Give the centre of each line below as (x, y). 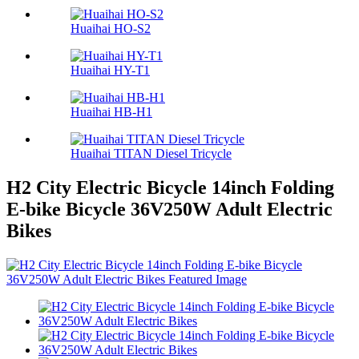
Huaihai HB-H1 (111, 112)
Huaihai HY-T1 (110, 71)
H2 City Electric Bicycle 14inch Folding (170, 188)
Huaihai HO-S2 (111, 29)
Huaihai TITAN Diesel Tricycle (151, 154)
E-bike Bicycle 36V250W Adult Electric (169, 210)
